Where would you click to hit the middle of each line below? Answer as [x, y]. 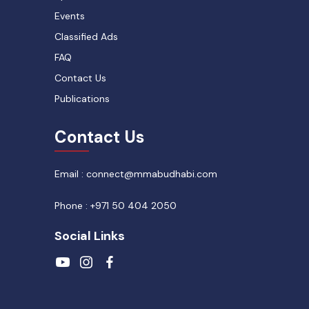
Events [70, 16]
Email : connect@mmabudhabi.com [136, 174]
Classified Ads [86, 37]
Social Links [90, 236]
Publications [82, 99]
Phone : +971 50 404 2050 [116, 206]
